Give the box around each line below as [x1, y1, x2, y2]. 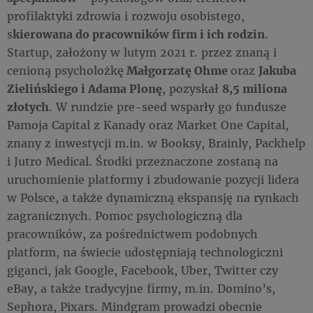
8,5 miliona [222, 80, 287, 96]
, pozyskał [162, 80, 222, 96]
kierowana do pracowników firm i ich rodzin [13, 26, 265, 41]
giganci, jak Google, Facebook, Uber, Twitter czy [7, 262, 278, 277]
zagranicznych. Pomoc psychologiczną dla [7, 208, 242, 223]
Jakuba [259, 62, 296, 78]
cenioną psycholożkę [7, 62, 124, 78]
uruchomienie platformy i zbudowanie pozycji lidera [7, 171, 299, 187]
